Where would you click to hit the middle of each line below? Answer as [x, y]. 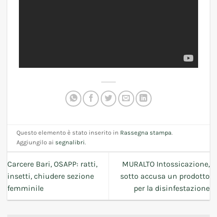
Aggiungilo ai [36, 142]
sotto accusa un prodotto [165, 176]
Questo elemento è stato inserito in [69, 133]
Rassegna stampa [146, 133]
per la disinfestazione [172, 188]
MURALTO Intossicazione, [166, 164]
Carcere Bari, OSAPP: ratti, [52, 164]
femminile [25, 188]
